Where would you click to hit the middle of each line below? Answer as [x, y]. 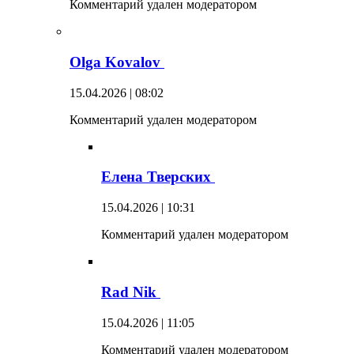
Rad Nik [131, 292]
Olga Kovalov [117, 62]
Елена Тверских [158, 177]
